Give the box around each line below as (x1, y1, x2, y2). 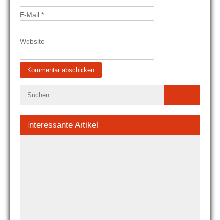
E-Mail (20, 11, 41, 19)
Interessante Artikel (27, 120, 98, 130)
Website (20, 37, 45, 46)
